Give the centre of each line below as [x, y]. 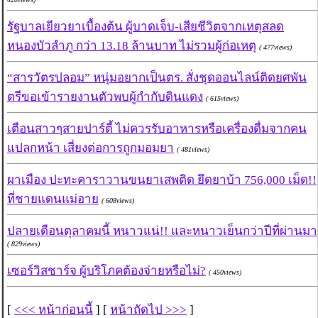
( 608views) [118, 201]
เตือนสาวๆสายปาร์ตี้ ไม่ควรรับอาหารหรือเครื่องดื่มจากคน [157, 129]
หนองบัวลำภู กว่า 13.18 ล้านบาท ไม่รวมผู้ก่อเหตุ [132, 46]
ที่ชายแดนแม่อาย [53, 199]
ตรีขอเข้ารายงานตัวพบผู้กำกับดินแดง [105, 97]
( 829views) [23, 244]
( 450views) [225, 273]
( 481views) [193, 150]
